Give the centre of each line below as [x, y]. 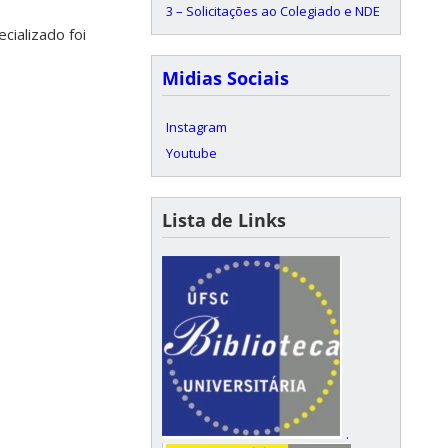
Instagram [196, 127]
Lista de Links [224, 220]
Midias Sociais [225, 78]
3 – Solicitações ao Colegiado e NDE [273, 11]
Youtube [191, 153]
